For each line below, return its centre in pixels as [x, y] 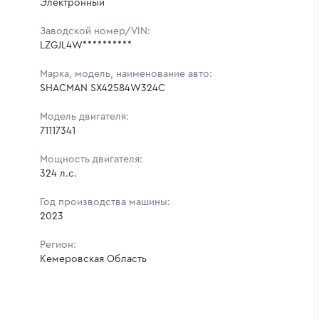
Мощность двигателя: [91, 159]
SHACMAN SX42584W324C [103, 88]
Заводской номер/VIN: [95, 31]
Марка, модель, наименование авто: [126, 74]
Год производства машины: [105, 202]
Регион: [58, 245]
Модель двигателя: [84, 116]
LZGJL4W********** [86, 45]
